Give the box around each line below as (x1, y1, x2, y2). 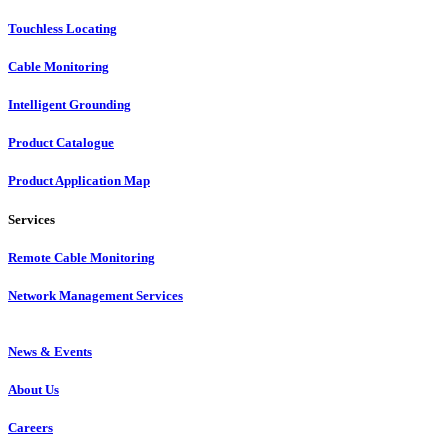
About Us (8, 382, 59, 398)
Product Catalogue (8, 135, 114, 151)
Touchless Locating (8, 20, 117, 36)
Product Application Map (8, 173, 150, 189)
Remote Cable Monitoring (8, 249, 155, 265)
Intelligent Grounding (8, 97, 131, 113)
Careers (8, 420, 53, 436)
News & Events (8, 344, 92, 360)
